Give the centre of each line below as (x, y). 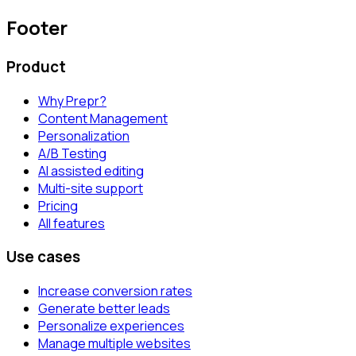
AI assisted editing (91, 170)
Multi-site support (91, 188)
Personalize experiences (111, 326)
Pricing (58, 205)
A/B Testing (72, 153)
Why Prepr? (72, 101)
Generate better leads (104, 309)
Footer (37, 28)
